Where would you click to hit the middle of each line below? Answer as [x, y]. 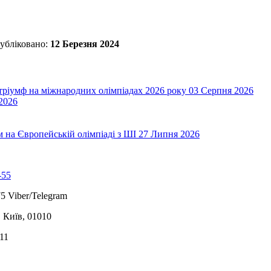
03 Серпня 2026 [221, 91]
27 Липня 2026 [169, 134]
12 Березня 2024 [85, 44]
